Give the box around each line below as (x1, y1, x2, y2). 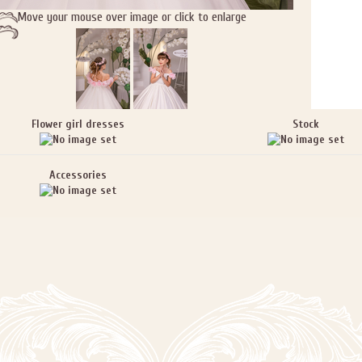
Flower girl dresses (31, 117, 124, 131)
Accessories (48, 168, 107, 182)
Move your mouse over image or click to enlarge (16, 10, 246, 24)
